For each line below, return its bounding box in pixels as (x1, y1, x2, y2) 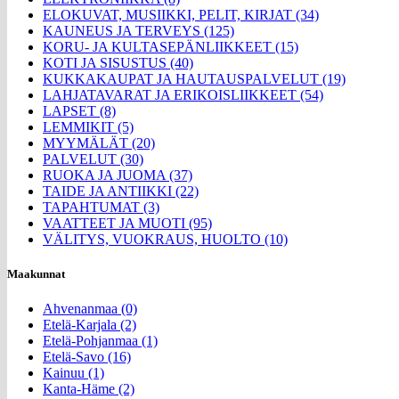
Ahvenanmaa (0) (43, 300, 137, 316)
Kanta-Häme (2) (43, 380, 134, 396)
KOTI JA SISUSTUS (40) (43, 54, 193, 70)
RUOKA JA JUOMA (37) (43, 167, 192, 183)
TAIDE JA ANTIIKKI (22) (43, 183, 199, 199)
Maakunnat (7, 266, 65, 281)
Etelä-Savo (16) (43, 348, 131, 364)
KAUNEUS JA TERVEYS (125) (43, 22, 234, 38)
